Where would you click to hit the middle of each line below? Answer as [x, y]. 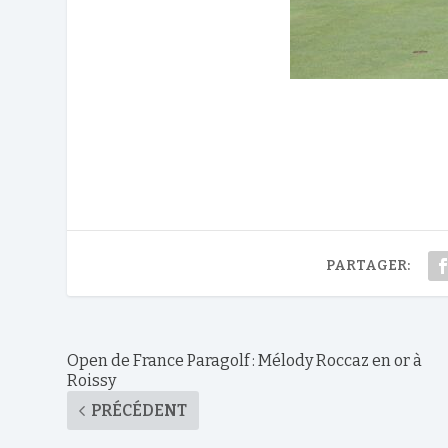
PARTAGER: [368, 265]
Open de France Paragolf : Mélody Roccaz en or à [245, 360]
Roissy [92, 380]
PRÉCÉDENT [139, 410]
